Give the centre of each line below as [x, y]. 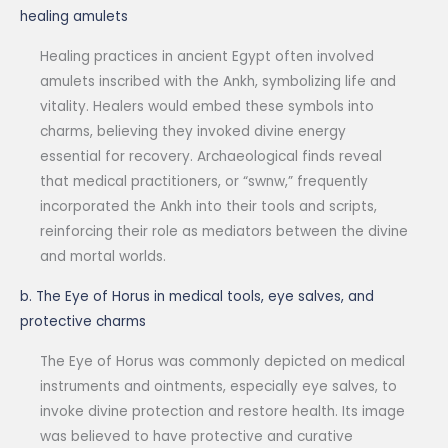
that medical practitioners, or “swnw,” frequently [204, 182]
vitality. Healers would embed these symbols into [207, 107]
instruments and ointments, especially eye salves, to [218, 387]
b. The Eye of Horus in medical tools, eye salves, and [197, 297]
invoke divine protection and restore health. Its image [222, 412]
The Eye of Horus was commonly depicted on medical [222, 362]
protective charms [83, 322]
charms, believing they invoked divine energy [193, 132]
